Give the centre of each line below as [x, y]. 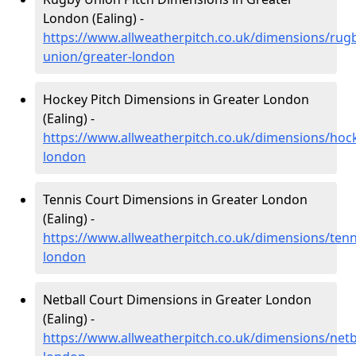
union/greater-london [109, 56]
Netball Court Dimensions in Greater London [177, 300]
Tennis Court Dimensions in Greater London [175, 199]
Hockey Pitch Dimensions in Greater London [176, 99]
